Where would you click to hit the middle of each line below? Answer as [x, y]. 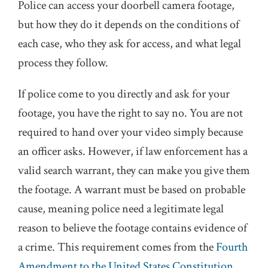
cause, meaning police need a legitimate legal [121, 209]
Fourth [232, 247]
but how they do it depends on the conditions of [129, 25]
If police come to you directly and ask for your [124, 94]
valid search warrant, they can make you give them [134, 170]
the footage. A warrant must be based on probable [132, 190]
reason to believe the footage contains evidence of [133, 228]
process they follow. [63, 63]
